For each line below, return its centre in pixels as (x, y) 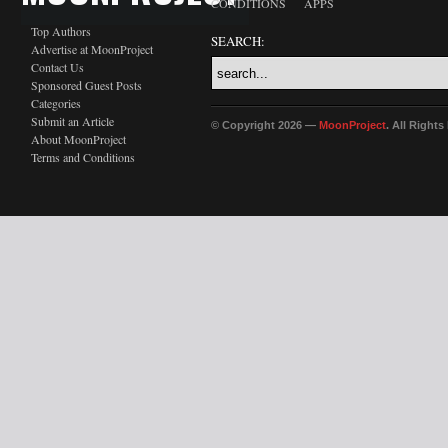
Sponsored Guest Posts (86, 85)
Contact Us (57, 67)
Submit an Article (72, 121)
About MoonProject (78, 139)
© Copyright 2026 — (265, 125)
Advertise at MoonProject (92, 49)
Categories (56, 103)
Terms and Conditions (83, 157)
